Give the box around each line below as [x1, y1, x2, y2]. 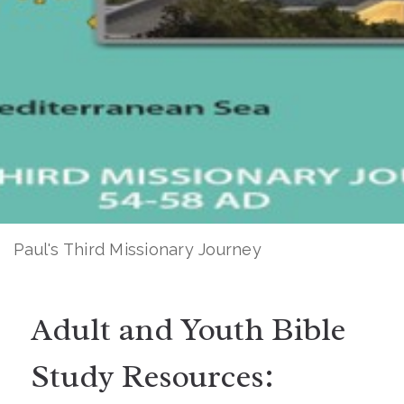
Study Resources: [30, 355, 274, 397]
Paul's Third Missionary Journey [14, 240, 262, 259]
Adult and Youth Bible [30, 308, 345, 350]
